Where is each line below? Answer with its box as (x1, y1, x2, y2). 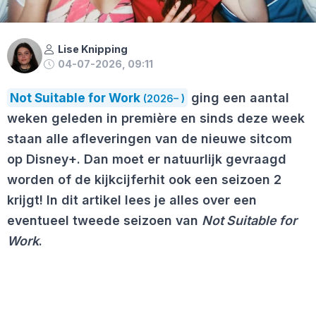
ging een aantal (188, 90, 289, 106)
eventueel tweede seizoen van (7, 213, 202, 229)
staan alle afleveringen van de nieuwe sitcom (7, 131, 292, 147)
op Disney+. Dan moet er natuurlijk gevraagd (7, 152, 286, 167)
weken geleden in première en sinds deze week (7, 111, 305, 126)
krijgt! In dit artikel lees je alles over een (7, 193, 257, 208)
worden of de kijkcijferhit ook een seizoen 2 (7, 172, 281, 188)
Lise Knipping (57, 43, 128, 56)
